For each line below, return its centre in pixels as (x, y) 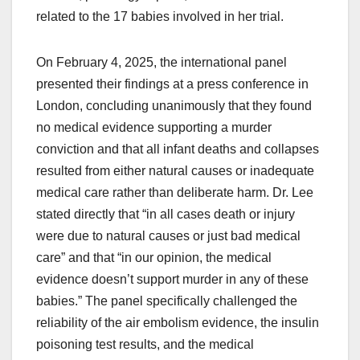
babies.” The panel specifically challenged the (167, 301)
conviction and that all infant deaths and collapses (178, 149)
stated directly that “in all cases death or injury (166, 215)
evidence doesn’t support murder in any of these (172, 280)
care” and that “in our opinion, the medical (154, 258)
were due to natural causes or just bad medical (168, 236)
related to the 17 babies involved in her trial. (160, 17)
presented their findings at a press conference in (172, 84)
